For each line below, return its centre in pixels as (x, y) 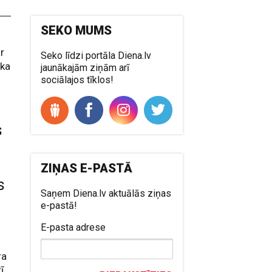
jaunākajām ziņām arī (85, 67)
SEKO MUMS (76, 30)
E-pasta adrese (73, 227)
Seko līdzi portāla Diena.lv (96, 55)
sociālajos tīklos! (77, 80)
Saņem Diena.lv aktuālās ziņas (106, 193)
